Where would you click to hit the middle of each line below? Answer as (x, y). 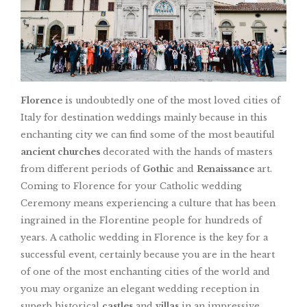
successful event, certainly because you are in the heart (148, 255)
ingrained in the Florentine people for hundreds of (141, 221)
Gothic (158, 169)
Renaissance (225, 169)
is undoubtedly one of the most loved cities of (171, 101)
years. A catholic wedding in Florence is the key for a (144, 238)
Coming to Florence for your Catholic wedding (131, 186)
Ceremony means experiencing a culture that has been (148, 204)
